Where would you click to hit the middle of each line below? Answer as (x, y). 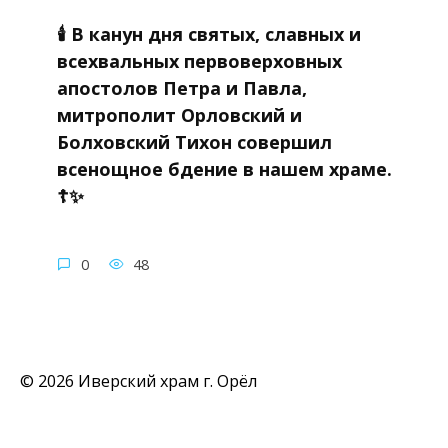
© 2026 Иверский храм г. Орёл (138, 380)
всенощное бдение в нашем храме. (224, 168)
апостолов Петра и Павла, (181, 87)
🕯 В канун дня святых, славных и (208, 33)
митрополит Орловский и (179, 114)
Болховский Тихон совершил (194, 141)
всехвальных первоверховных (199, 60)
